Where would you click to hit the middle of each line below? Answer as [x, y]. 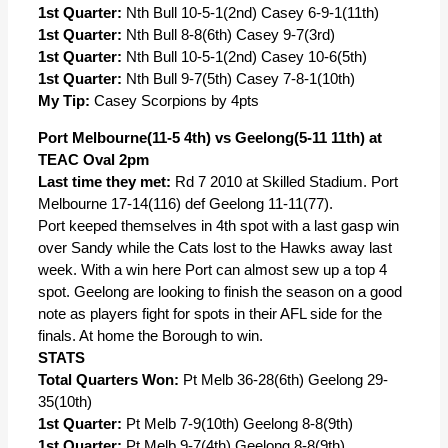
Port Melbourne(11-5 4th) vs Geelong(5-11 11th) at [210, 137]
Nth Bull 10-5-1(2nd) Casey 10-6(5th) [244, 56]
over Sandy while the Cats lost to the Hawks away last [215, 247]
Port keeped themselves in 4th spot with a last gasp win [218, 225]
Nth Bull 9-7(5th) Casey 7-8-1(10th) [238, 78]
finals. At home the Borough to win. [150, 335]
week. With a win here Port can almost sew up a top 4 [212, 269]
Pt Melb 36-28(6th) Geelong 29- [283, 379]
